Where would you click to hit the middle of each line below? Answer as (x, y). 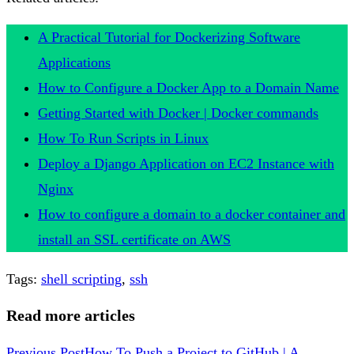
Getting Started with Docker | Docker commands (178, 113)
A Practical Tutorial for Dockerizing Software (169, 37)
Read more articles (71, 316)
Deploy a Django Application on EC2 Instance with (186, 163)
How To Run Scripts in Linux (123, 138)
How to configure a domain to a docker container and (192, 214)
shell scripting (81, 279)
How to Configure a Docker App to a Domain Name (188, 87)
